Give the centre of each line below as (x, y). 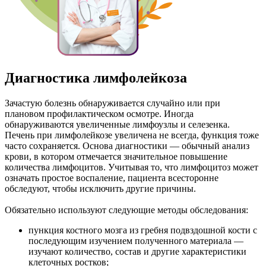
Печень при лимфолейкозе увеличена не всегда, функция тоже (132, 135)
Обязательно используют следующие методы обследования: (126, 210)
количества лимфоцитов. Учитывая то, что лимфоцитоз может (132, 167)
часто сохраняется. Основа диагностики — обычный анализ (127, 145)
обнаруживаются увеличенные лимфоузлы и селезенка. (117, 124)
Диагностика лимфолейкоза (96, 77)
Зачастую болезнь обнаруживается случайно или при (113, 103)
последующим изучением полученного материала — (136, 240)
